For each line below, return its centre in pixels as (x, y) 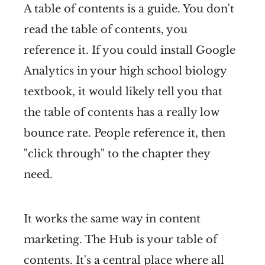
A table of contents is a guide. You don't (129, 9)
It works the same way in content (112, 219)
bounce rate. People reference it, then (125, 133)
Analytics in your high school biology (125, 71)
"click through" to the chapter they (117, 153)
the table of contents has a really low (122, 112)
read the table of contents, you (106, 29)
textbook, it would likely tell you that (123, 91)
